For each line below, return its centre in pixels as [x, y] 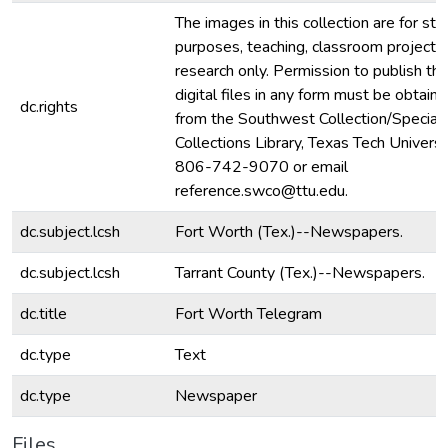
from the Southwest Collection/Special [308, 119]
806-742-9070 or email [261, 167]
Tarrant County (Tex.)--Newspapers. [300, 273]
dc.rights [49, 107]
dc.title [43, 314]
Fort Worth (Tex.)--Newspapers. [289, 232]
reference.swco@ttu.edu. [261, 191]
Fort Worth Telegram [248, 314]
